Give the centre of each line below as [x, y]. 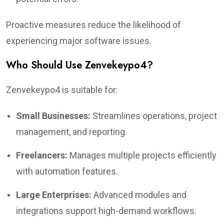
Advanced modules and [139, 194]
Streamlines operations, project [154, 115]
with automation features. [67, 171]
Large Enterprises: [54, 194]
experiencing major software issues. [79, 40]
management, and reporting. [71, 131]
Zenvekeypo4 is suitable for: [62, 89]
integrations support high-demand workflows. [106, 210]
